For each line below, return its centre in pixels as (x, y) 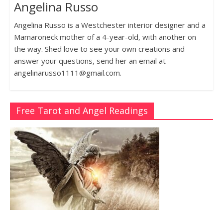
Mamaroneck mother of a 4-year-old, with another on (105, 37)
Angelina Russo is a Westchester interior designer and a (110, 25)
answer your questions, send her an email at (90, 61)
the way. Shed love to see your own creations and (99, 49)
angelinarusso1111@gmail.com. (67, 73)
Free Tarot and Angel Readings (82, 111)
